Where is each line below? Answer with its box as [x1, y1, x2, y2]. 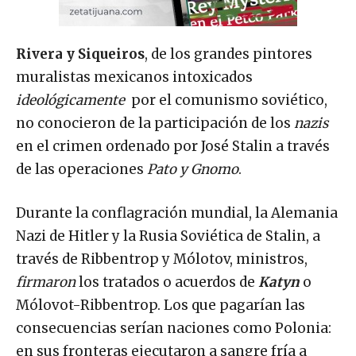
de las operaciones [16, 160, 147, 178]
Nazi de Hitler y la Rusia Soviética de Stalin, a [16, 226, 320, 245]
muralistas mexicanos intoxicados [16, 68, 253, 86]
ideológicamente [16, 91, 128, 109]
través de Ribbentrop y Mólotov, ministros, [16, 250, 308, 268]
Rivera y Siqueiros [16, 44, 145, 63]
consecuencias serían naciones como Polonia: [16, 319, 331, 337]
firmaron [16, 273, 75, 291]
